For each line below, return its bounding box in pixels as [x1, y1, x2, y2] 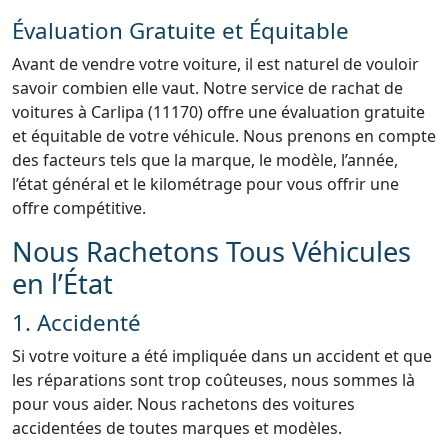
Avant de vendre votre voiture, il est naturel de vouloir [12, 53, 419, 75]
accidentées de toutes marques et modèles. [12, 417, 342, 439]
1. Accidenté [12, 307, 141, 338]
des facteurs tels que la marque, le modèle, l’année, [12, 149, 398, 171]
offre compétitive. [12, 197, 146, 219]
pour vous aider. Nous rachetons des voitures [12, 393, 355, 415]
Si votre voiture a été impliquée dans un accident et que [12, 345, 432, 367]
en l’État [12, 265, 113, 302]
